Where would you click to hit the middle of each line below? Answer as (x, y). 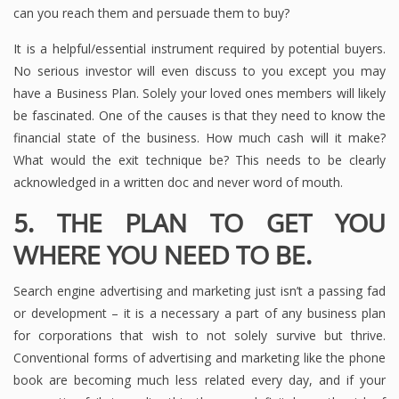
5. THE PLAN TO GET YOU (199, 222)
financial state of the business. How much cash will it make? (199, 137)
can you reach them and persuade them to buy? (151, 12)
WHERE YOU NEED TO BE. (163, 254)
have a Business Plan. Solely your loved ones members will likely (199, 93)
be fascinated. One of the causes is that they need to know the (199, 115)
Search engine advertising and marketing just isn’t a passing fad (199, 290)
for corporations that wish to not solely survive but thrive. (199, 335)
